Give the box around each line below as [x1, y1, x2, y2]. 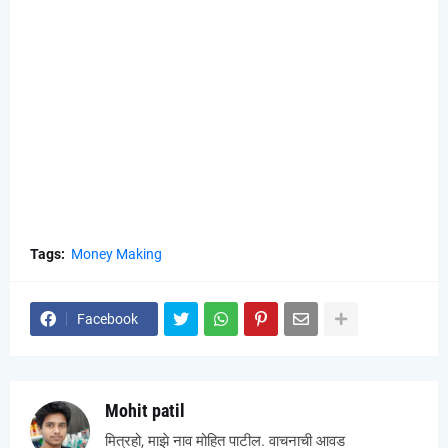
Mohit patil [105, 400, 185, 422]
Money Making [71, 246, 162, 263]
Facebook [77, 311, 138, 328]
